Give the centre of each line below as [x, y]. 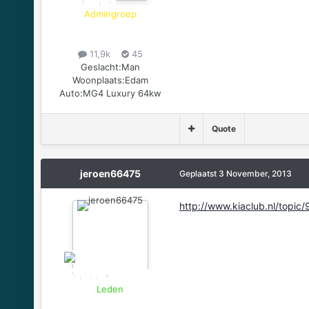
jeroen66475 [110, 173]
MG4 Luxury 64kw [122, 93]
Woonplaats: [98, 80]
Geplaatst [199, 173]
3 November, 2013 [255, 173]
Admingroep [110, 13]
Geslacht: [101, 67]
